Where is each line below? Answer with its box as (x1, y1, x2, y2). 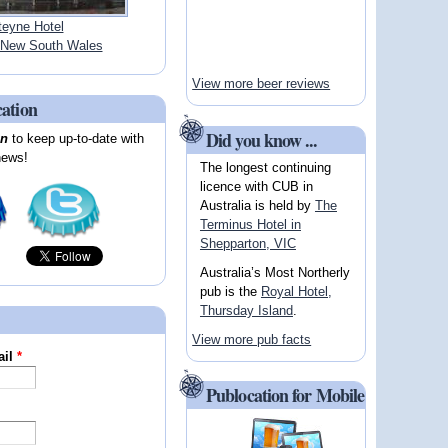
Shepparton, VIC (199, 235, 296, 251)
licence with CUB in (199, 178, 313, 194)
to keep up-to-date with (8, 131, 145, 147)
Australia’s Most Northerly (199, 264, 350, 280)
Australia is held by (199, 197, 315, 213)
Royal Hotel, (260, 283, 332, 299)
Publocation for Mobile (206, 382, 365, 409)
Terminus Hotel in (199, 216, 301, 232)
